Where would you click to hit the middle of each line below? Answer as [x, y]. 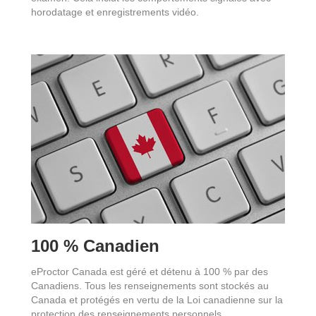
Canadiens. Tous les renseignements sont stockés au [150, 285]
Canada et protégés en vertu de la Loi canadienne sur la [157, 299]
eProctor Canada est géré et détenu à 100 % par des [150, 271]
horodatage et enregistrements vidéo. [115, 12]
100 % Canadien [95, 245]
